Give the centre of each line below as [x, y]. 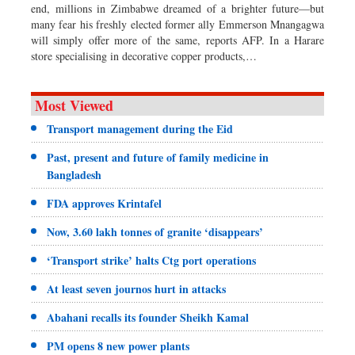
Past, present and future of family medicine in [158, 158]
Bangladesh [74, 175]
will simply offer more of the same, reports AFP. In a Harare [177, 40]
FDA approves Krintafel [104, 204]
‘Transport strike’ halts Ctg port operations [151, 261]
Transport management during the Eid [140, 129]
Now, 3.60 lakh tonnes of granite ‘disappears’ [155, 232]
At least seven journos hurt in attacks [136, 289]
